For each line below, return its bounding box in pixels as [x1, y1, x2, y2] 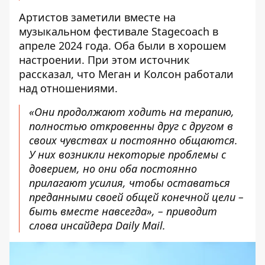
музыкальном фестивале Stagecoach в [19, 24, 218, 39]
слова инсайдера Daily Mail [29, 218, 163, 233]
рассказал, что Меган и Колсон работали [19, 67, 234, 82]
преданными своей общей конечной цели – [29, 190, 244, 205]
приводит [166, 204, 217, 219]
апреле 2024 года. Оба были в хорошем [19, 38, 226, 53]
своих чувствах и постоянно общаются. [29, 133, 238, 148]
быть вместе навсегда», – [29, 204, 166, 219]
